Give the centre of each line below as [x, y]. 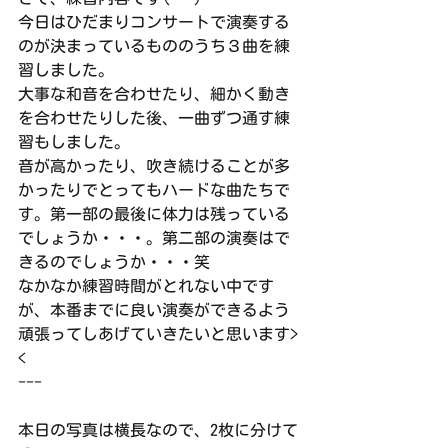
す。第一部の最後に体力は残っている [154, 214]
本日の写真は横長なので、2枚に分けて [158, 430]
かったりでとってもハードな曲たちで [154, 190]
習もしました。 [74, 142]
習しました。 [66, 70]
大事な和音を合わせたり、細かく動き [154, 94]
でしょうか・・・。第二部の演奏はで [154, 238]
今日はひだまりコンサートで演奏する [154, 22]
